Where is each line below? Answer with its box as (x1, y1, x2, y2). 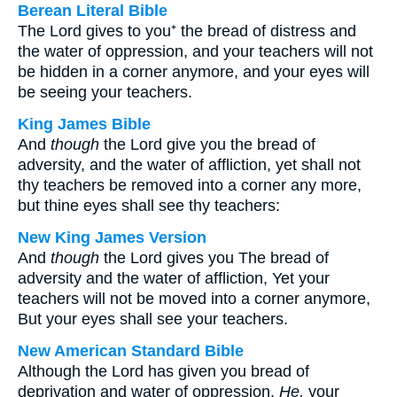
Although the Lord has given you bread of (18, 362, 309, 380)
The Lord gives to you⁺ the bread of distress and (18, 22, 356, 40)
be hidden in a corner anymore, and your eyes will (18, 63, 370, 81)
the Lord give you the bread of (99, 136, 315, 153)
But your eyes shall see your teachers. (18, 310, 288, 328)
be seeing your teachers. (18, 83, 192, 101)
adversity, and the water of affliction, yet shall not (18, 156, 361, 174)
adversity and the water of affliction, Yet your (18, 269, 330, 287)
